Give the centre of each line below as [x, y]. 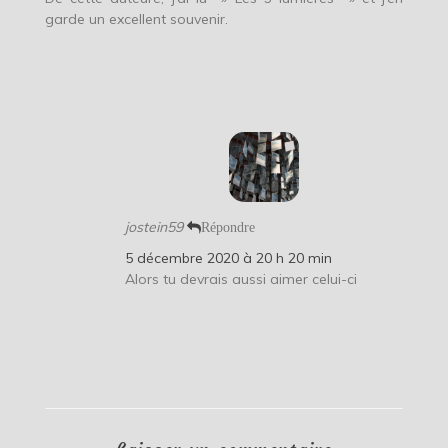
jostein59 [153, 226]
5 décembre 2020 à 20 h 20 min [228, 257]
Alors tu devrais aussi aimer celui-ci [240, 278]
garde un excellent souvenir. [136, 18]
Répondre [227, 226]
